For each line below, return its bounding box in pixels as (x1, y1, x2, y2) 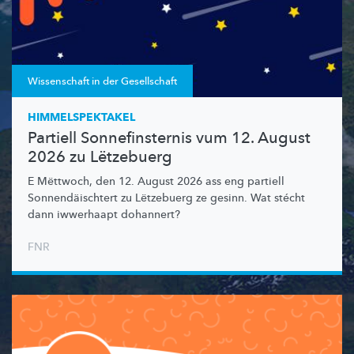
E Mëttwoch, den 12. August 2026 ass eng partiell (28, 173, 284, 189)
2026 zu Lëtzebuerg (28, 145, 172, 168)
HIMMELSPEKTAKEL (28, 109, 135, 125)
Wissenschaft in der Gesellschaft (28, 73, 177, 88)
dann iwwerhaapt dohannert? (28, 206, 180, 222)
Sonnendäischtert (28, 190, 118, 205)
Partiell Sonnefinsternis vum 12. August (28, 126, 311, 149)
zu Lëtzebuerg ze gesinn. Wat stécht (118, 190, 305, 205)
